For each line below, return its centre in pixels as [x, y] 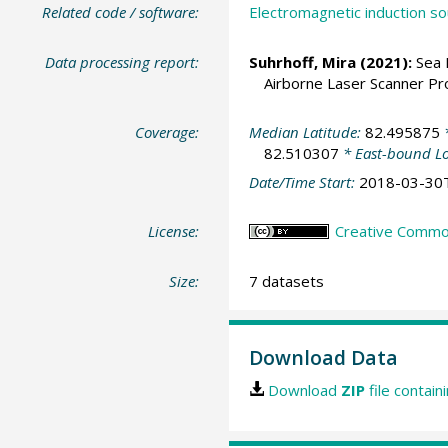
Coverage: [167, 132]
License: [174, 231]
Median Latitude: [306, 132]
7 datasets [286, 280]
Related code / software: [121, 12]
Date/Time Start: [303, 181]
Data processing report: [122, 61]
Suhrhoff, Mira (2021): [330, 61]
